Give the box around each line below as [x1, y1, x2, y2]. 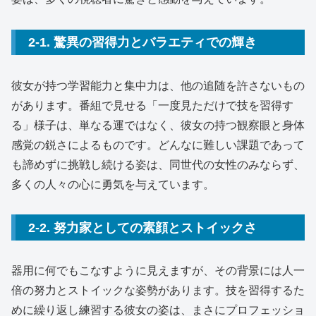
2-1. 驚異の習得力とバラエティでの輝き [28, 35, 257, 50]
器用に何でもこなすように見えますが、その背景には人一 [11, 264, 305, 276]
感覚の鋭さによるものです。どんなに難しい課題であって [11, 138, 305, 151]
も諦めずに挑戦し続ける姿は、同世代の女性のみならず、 [11, 158, 305, 171]
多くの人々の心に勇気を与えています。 [11, 178, 214, 190]
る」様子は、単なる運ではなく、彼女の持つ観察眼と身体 [11, 119, 305, 131]
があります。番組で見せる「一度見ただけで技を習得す [11, 99, 293, 111]
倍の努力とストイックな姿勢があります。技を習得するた [11, 284, 305, 296]
